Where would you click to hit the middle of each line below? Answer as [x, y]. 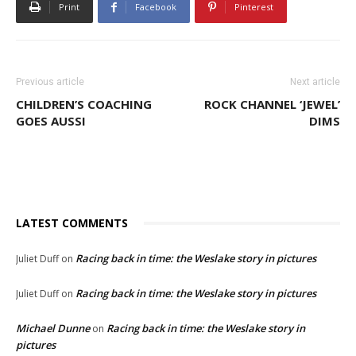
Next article [315, 82]
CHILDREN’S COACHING [84, 104]
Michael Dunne [53, 328]
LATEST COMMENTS [72, 223]
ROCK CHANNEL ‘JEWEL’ [272, 104]
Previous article [50, 82]
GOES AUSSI [51, 121]
